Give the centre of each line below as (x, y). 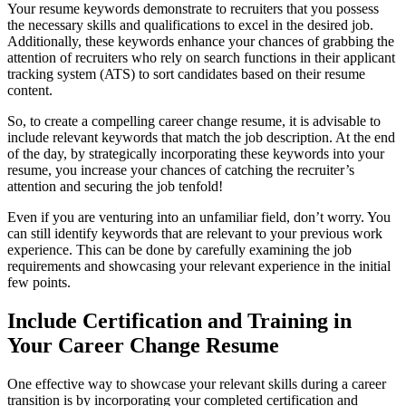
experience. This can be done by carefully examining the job (179, 249)
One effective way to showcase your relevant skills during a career (197, 383)
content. (30, 90)
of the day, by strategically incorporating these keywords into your (196, 153)
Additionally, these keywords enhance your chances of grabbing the (201, 41)
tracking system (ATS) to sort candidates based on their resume (186, 73)
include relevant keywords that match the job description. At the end (201, 137)
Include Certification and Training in (179, 320)
